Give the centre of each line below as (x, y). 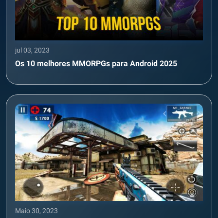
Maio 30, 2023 (36, 210)
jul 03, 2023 (32, 50)
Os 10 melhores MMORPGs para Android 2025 (96, 63)
